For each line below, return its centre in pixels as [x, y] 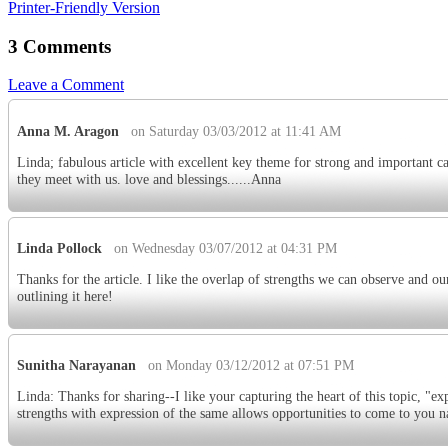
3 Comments [59, 46]
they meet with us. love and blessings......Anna [149, 179]
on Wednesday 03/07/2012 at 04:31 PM [225, 247]
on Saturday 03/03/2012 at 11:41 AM [236, 130]
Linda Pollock [59, 247]
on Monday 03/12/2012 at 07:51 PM [251, 365]
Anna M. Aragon [68, 130]
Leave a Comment [66, 85]
